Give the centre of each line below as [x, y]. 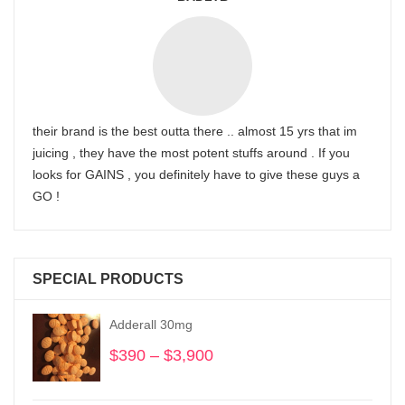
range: [236, 377]
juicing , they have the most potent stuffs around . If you [191, 153]
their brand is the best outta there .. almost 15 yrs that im [195, 131]
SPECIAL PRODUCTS [108, 279]
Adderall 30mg [151, 325]
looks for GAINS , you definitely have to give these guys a [196, 174]
